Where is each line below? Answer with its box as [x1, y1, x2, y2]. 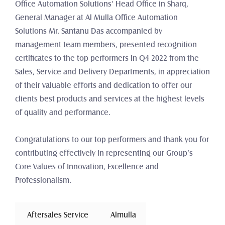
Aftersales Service [25, 211, 90, 218]
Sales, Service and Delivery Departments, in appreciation [15, 68, 210, 75]
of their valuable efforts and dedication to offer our [15, 82, 192, 89]
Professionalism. [15, 177, 71, 184]
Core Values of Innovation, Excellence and [15, 163, 159, 170]
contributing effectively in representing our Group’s [15, 150, 193, 157]
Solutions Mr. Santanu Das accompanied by [15, 28, 162, 35]
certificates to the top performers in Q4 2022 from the [15, 55, 199, 62]
